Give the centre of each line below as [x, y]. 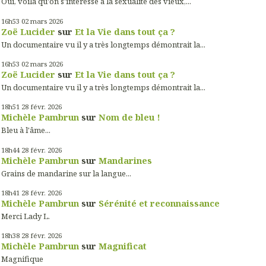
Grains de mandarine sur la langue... [66, 173]
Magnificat [123, 246]
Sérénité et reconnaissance [159, 203]
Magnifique [22, 259]
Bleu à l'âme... [26, 130]
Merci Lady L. [26, 216]
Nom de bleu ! [129, 117]
